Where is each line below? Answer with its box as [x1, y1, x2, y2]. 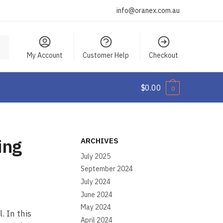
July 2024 [81, 177, 111, 186]
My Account [27, 51, 63, 60]
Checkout [149, 51, 179, 60]
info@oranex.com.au [116, 6, 180, 15]
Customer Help [83, 51, 129, 60]
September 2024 [81, 164, 133, 174]
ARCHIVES [81, 136, 119, 145]
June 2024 [81, 190, 113, 199]
